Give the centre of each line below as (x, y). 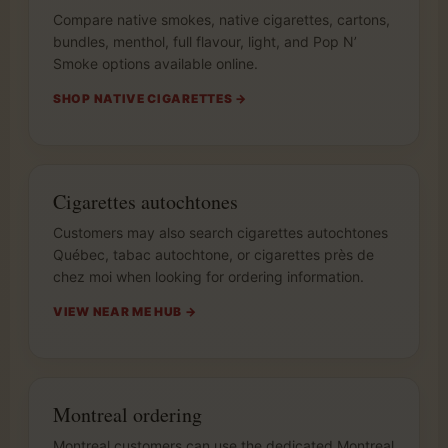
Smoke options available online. (155, 63)
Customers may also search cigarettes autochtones (220, 232)
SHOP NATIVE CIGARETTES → (150, 98)
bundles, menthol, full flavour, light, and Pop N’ (205, 41)
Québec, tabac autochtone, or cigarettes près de (213, 254)
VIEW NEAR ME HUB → (125, 311)
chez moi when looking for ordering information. (208, 276)
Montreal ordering (127, 414)
